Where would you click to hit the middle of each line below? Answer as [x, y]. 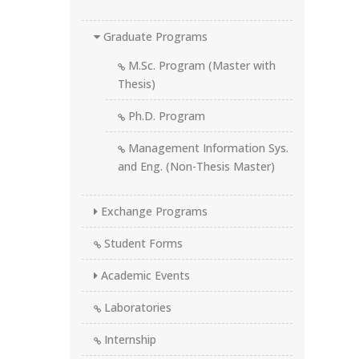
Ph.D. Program [165, 116]
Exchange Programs [153, 211]
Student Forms [142, 243]
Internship [129, 339]
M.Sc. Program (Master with [200, 65]
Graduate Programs [154, 36]
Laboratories [136, 307]
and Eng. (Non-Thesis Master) [196, 166]
